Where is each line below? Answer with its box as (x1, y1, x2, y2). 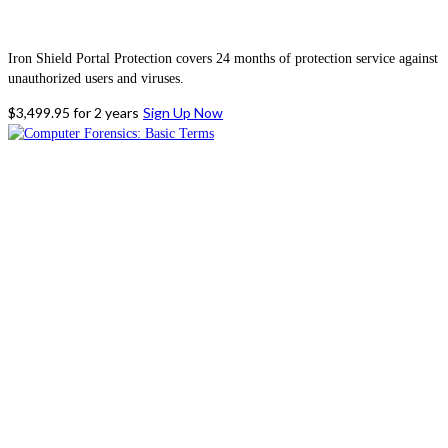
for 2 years (73, 103, 139, 121)
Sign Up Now (143, 103, 223, 121)
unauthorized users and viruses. (8, 70, 184, 86)
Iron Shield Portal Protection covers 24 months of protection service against (8, 50, 438, 66)
